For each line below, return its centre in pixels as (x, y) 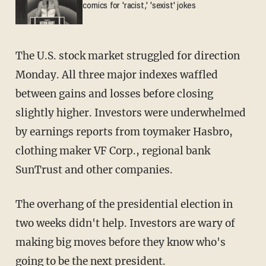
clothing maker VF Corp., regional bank (113, 151)
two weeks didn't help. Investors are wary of (125, 223)
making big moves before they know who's (120, 242)
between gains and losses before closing (114, 94)
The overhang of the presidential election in (124, 204)
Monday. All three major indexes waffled (116, 75)
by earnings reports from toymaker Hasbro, (124, 132)
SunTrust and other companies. (94, 170)
